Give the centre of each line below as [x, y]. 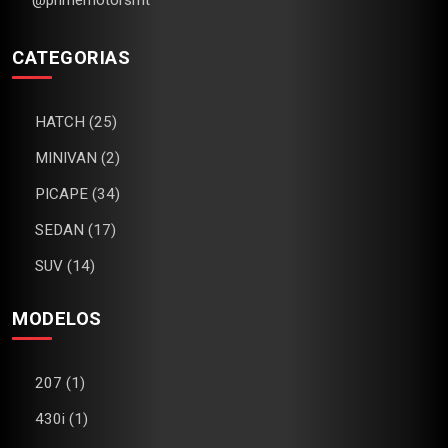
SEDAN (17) [75, 230]
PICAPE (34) [77, 194]
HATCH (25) [76, 122]
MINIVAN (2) [77, 158]
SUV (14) [65, 266]
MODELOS [57, 319]
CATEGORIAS [71, 58]
